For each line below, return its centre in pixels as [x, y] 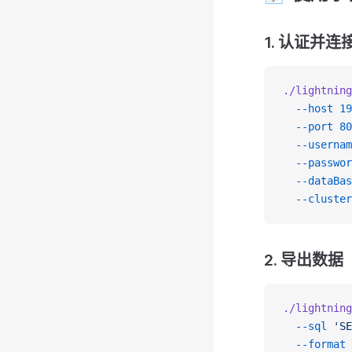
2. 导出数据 [304, 260]
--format [314, 344]
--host [308, 108]
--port [308, 126]
